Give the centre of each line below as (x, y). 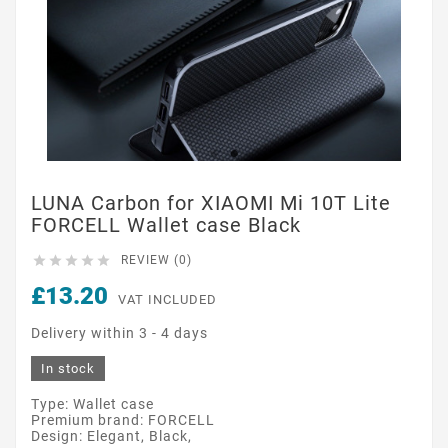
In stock (68, 368)
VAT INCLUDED (167, 299)
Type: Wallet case (92, 404)
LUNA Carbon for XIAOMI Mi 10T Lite (211, 202)
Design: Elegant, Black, (111, 436)
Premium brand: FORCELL (123, 420)
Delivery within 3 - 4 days (119, 333)
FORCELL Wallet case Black (166, 224)
